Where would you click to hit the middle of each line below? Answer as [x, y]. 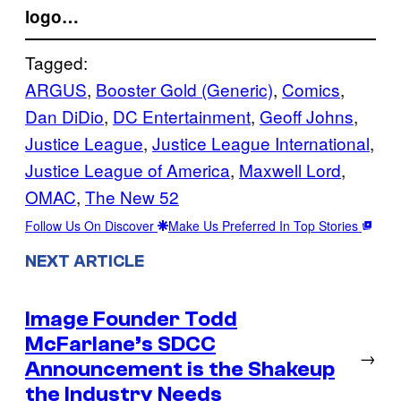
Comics [311, 89]
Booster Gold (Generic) [184, 89]
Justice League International [261, 142]
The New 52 [132, 196]
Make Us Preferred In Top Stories [265, 225]
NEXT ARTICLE [85, 261]
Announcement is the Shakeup [180, 369]
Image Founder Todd [131, 319]
